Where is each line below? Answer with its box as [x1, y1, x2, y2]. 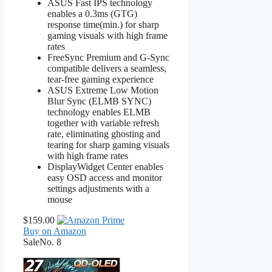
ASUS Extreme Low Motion [47, 84, 158, 95]
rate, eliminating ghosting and [47, 128, 160, 139]
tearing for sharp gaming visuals [47, 139, 169, 150]
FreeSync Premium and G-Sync [47, 52, 169, 63]
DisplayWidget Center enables [47, 161, 163, 172]
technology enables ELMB [47, 106, 151, 117]
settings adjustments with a [47, 183, 149, 194]
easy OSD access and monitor [47, 172, 162, 183]
